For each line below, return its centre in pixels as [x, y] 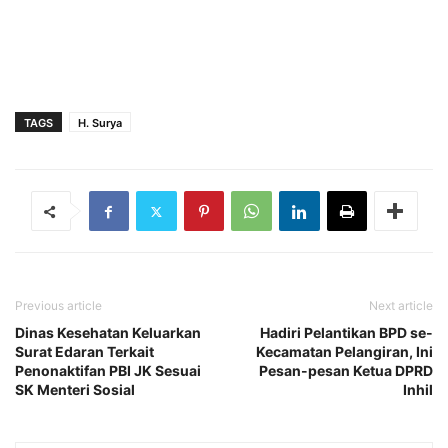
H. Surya [100, 123]
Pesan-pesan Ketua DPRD [346, 371]
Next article [401, 306]
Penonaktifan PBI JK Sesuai [108, 371]
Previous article [58, 306]
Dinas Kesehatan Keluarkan [108, 333]
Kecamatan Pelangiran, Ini [344, 352]
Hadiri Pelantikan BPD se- [346, 333]
